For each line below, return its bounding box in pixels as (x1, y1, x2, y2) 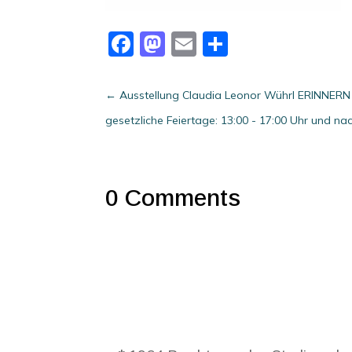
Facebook (134, 27, 243, 60)
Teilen (228, 27, 295, 60)
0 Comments (105, 185, 241, 211)
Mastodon (165, 27, 281, 60)
